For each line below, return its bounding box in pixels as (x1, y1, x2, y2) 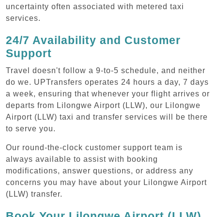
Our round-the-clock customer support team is (6, 143, 183, 152)
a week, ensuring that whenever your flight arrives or (6, 89, 210, 98)
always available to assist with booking (6, 155, 158, 163)
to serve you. (6, 124, 56, 133)
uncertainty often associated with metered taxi (6, 2, 184, 11)
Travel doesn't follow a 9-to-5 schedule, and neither (6, 66, 205, 75)
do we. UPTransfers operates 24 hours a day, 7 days (6, 77, 209, 86)
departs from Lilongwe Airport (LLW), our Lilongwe (6, 101, 201, 109)
